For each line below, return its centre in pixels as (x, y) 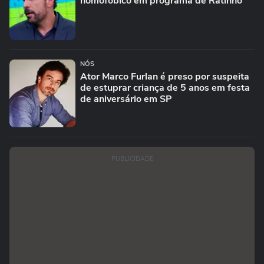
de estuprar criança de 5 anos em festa (165, 88)
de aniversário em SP (126, 99)
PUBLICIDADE (132, 159)
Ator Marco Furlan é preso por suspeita (165, 77)
